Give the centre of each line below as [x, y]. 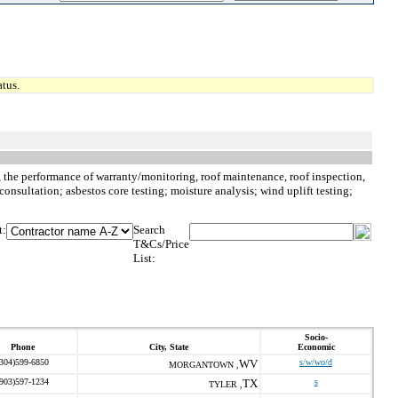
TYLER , [226, 384]
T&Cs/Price [161, 244]
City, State [169, 347]
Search [149, 230]
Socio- [316, 337]
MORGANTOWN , [204, 365]
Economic [316, 347]
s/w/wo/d [316, 362]
